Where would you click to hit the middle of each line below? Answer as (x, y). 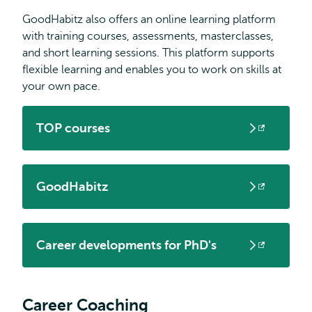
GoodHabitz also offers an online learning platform (149, 19)
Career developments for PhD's (126, 245)
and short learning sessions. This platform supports (148, 53)
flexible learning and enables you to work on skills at (152, 70)
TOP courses (73, 128)
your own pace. (61, 86)
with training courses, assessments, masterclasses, (148, 36)
